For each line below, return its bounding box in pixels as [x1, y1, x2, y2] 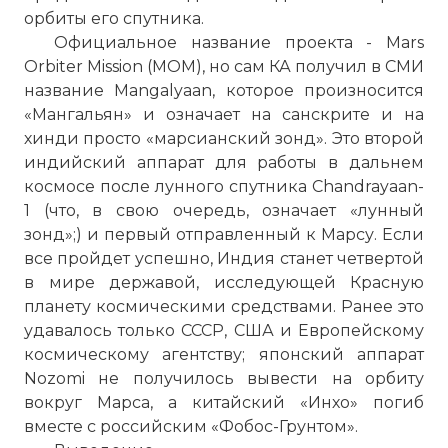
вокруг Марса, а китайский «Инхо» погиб [24, 393, 424, 412]
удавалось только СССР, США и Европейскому [24, 321, 424, 340]
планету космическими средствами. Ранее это [24, 297, 424, 316]
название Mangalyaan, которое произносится [24, 81, 424, 100]
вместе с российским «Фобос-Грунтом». [24, 417, 358, 436]
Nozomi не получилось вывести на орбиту [24, 369, 424, 388]
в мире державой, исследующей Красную [24, 273, 424, 292]
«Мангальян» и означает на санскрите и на [24, 105, 424, 124]
